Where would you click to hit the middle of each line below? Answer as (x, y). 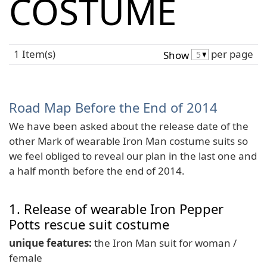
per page (231, 54)
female (26, 257)
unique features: (50, 243)
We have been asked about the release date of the (129, 126)
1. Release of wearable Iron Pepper (116, 209)
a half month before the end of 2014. (97, 170)
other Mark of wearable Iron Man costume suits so (128, 141)
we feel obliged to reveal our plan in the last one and (133, 156)
